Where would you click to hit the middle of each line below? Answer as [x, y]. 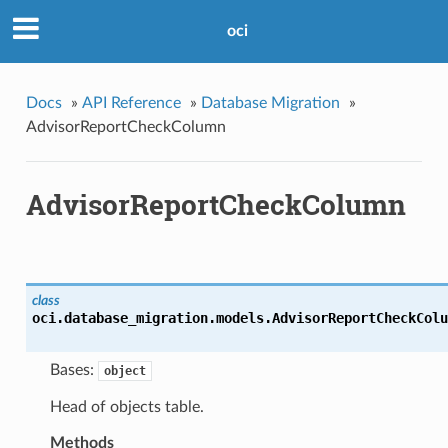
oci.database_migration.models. [151, 318]
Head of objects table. [126, 407]
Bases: [73, 370]
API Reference [131, 102]
